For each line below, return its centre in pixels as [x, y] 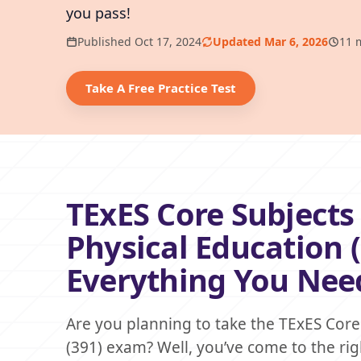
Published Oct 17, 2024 [139, 41]
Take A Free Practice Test [161, 88]
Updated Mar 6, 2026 [270, 41]
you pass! [98, 13]
